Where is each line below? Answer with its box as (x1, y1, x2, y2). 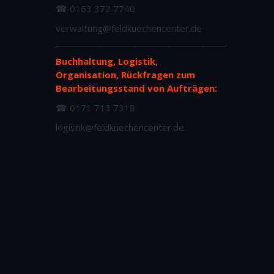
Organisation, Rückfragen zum (56, 68, 195, 81)
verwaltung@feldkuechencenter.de (56, 21, 202, 34)
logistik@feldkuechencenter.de (56, 120, 184, 133)
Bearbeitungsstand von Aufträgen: (56, 81, 217, 94)
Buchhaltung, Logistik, (56, 54, 158, 67)
